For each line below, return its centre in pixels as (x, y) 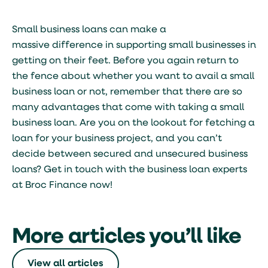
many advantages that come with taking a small (128, 108)
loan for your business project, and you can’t (117, 139)
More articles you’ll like (127, 237)
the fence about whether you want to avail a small (133, 77)
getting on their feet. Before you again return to (125, 61)
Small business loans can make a (89, 30)
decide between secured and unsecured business (130, 154)
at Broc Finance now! (62, 185)
